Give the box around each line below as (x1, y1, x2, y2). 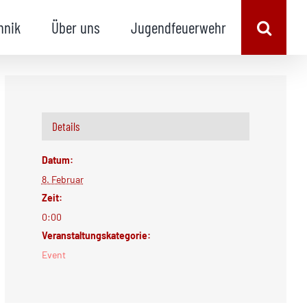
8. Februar (41, 173, 84, 185)
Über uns (51, 17, 100, 37)
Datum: (41, 153, 73, 166)
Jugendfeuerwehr (130, 17, 226, 37)
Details (51, 119, 79, 133)
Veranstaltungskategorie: (41, 229, 151, 241)
